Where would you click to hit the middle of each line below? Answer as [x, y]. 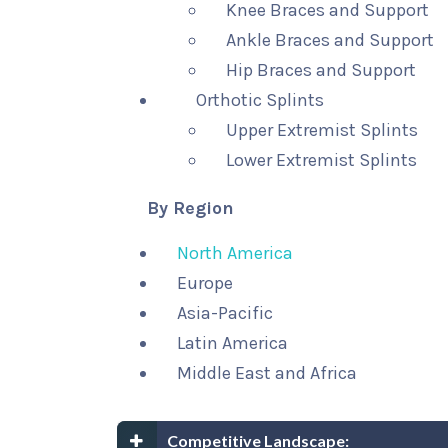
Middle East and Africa [267, 373]
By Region [190, 208]
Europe [205, 283]
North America [235, 253]
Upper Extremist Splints [322, 130]
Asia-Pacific [225, 313]
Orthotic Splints [260, 100]
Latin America [232, 343]
